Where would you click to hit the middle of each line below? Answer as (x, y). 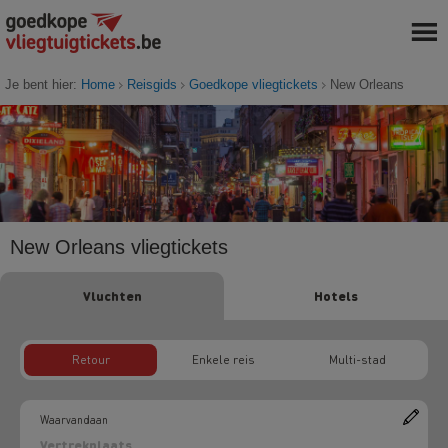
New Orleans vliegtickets (119, 246)
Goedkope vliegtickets (253, 84)
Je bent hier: (43, 84)
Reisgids (152, 84)
